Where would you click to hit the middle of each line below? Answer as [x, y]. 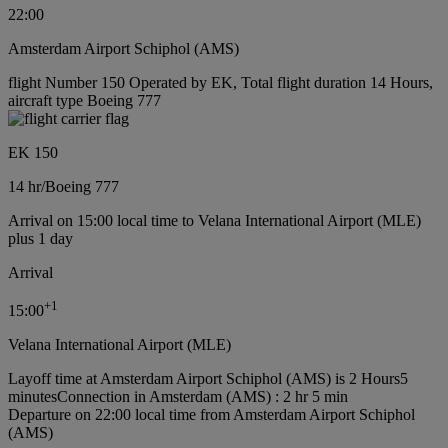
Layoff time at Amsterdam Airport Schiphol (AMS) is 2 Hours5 [208, 378]
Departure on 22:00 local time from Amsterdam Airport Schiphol [211, 414]
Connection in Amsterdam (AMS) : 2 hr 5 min [202, 396]
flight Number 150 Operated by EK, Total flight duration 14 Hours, [220, 82]
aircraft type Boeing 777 [84, 100]
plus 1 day [40, 238]
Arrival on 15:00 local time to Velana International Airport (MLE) [214, 220]
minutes [32, 396]
